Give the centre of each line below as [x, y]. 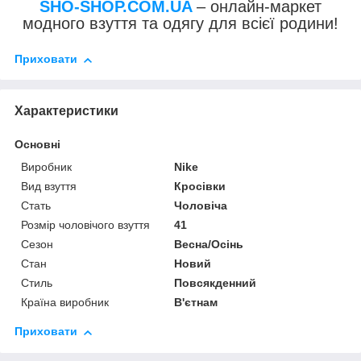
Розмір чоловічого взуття [85, 225]
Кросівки [200, 187]
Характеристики [66, 111]
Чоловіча [201, 206]
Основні [37, 145]
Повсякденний [216, 283]
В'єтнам [196, 303]
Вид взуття [49, 187]
